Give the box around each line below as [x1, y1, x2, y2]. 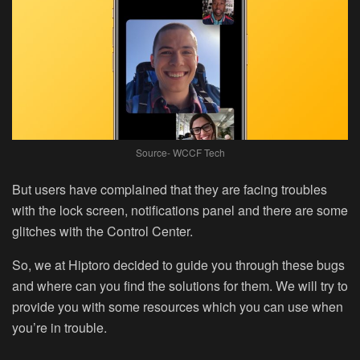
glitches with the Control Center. [12, 222, 193, 241]
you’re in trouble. [12, 318, 107, 337]
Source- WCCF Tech [135, 145, 225, 160]
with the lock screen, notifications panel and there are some [12, 201, 348, 220]
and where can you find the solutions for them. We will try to [12, 276, 348, 296]
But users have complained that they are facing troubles [12, 180, 327, 199]
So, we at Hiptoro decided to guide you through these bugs [12, 256, 345, 275]
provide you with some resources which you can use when [12, 297, 343, 317]
